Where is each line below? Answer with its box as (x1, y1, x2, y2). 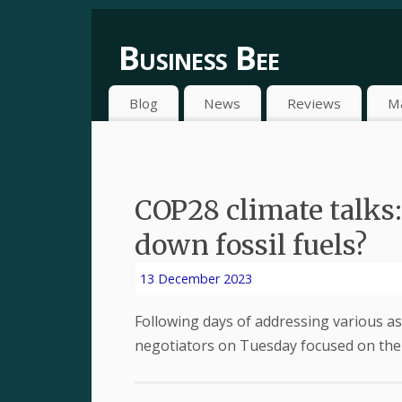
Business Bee (118, 36, 280, 80)
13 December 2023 (140, 270, 252, 288)
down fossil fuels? (135, 228, 367, 263)
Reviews (286, 93, 341, 112)
